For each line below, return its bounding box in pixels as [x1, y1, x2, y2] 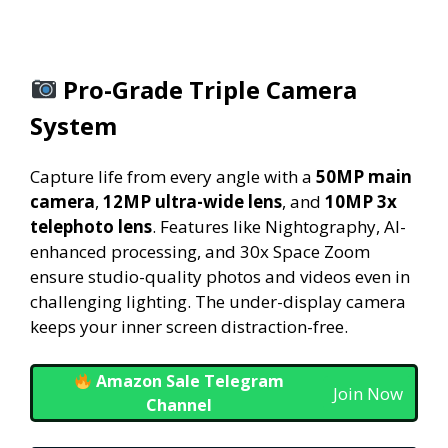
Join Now [333, 381, 403, 405]
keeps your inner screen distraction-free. [30, 314, 348, 338]
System [30, 108, 117, 142]
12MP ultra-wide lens [103, 189, 282, 213]
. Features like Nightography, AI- [152, 214, 406, 238]
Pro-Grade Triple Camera [63, 72, 358, 106]
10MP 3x [325, 189, 397, 213]
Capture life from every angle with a [30, 164, 316, 188]
